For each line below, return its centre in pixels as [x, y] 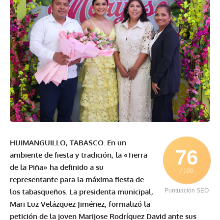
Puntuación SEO [187, 190]
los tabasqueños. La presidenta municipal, [82, 192]
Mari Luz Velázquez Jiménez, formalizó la [80, 204]
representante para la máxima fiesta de [77, 179]
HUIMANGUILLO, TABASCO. [57, 142]
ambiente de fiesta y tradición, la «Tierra [79, 155]
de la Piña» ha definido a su [57, 167]
